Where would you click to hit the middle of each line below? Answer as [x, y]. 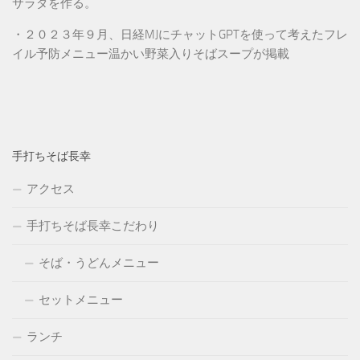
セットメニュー [81, 299]
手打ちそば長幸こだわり [93, 225]
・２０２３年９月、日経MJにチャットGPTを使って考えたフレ [180, 34]
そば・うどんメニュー [99, 262]
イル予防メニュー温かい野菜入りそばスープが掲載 [151, 53]
